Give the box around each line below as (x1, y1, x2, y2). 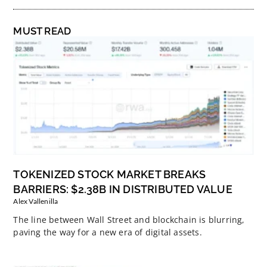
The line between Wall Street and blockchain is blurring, (13, 213, 245, 225)
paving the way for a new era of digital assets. (13, 226, 202, 238)
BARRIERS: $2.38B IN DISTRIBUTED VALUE (13, 182, 232, 195)
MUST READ (13, 24, 72, 37)
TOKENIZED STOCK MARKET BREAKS (13, 167, 206, 181)
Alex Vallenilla (13, 196, 58, 206)
